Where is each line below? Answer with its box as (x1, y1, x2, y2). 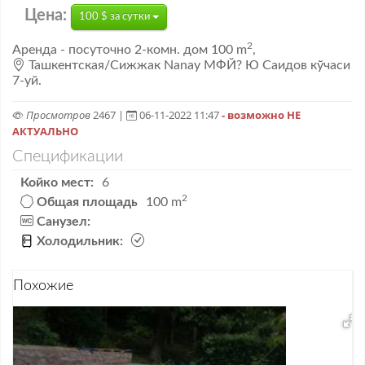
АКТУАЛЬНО (12, 124, 78, 139)
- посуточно (60, 43, 134, 56)
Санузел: (37, 215, 90, 228)
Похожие (13, 279, 73, 293)
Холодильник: (37, 235, 123, 248)
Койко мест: (20, 176, 94, 189)
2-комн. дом (134, 43, 211, 56)
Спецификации (12, 148, 123, 165)
